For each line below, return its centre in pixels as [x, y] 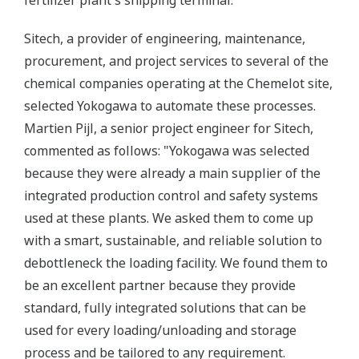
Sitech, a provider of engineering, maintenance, [165, 38]
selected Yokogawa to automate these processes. [170, 106]
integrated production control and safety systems [171, 196]
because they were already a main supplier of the [172, 173]
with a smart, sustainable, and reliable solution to [173, 240]
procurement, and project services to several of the [176, 61]
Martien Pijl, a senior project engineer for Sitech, [169, 128]
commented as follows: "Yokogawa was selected [167, 151]
